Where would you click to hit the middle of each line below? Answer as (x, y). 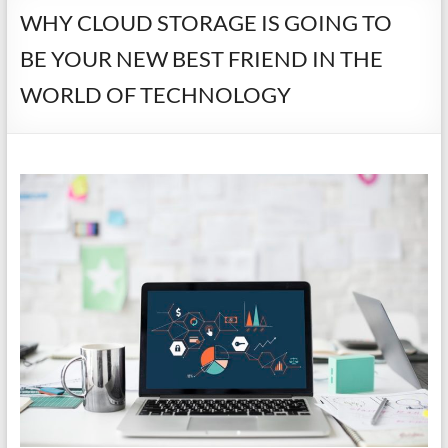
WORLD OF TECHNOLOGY (155, 94)
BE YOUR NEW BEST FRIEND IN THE (201, 58)
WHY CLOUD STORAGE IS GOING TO (205, 22)
